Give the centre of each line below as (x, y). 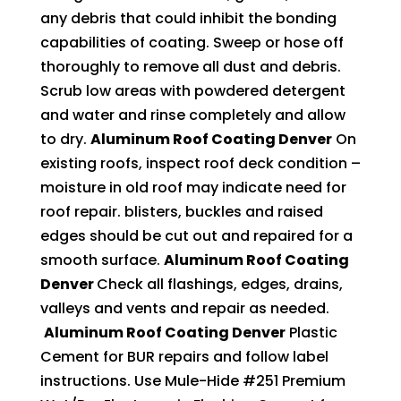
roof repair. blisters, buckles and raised (181, 211)
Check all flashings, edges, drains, (219, 284)
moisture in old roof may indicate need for (193, 187)
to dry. (65, 139)
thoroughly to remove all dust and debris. (190, 66)
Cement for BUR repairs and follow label (184, 356)
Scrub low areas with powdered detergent (192, 90)
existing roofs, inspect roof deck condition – (200, 163)
